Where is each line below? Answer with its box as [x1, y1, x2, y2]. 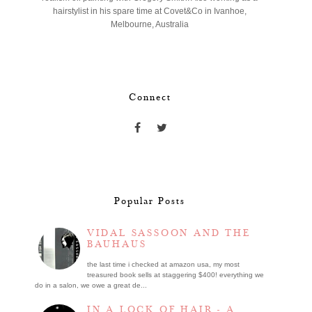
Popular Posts [114, 196, 186, 208]
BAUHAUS [86, 239, 147, 251]
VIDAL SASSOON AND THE [86, 228, 251, 240]
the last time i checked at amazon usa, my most [86, 260, 240, 268]
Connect [128, 92, 171, 104]
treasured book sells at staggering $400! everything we [86, 270, 264, 279]
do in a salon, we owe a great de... [34, 281, 147, 289]
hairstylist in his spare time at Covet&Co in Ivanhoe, [53, 6, 247, 17]
